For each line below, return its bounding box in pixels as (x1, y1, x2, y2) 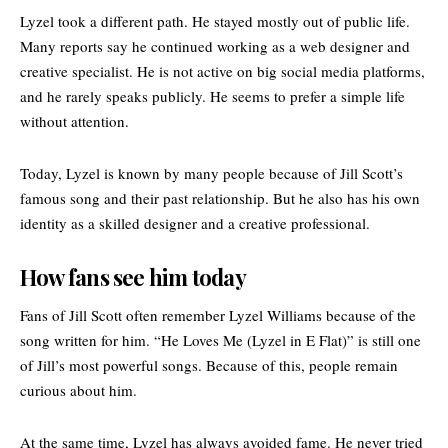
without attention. (20, 110, 129, 131)
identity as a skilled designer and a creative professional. (20, 212, 370, 233)
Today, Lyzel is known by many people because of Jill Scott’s (20, 162, 403, 183)
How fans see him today (20, 261, 246, 292)
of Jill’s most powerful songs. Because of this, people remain (20, 355, 398, 376)
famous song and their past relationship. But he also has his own (20, 187, 420, 208)
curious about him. (20, 380, 137, 401)
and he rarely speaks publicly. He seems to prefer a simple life (20, 85, 405, 106)
